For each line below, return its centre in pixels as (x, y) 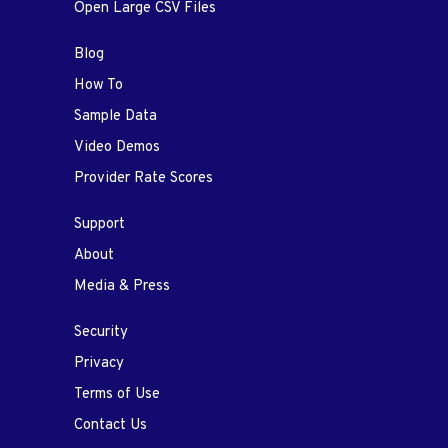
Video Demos (117, 147)
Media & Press (122, 286)
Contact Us (110, 425)
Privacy (99, 363)
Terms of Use (117, 394)
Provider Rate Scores (143, 178)
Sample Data (115, 116)
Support (99, 224)
